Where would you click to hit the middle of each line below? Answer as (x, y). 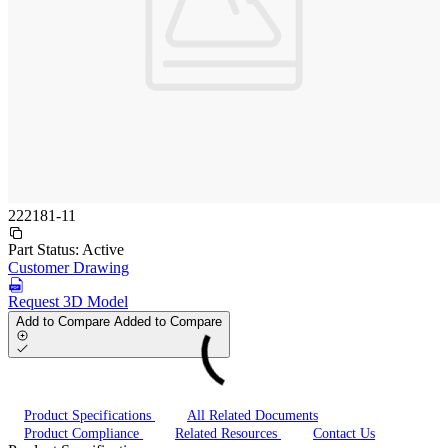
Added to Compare (168, 321)
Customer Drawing (68, 267)
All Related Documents (252, 416)
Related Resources (228, 434)
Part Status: (45, 249)
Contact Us (344, 434)
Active (103, 249)
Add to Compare (65, 321)
